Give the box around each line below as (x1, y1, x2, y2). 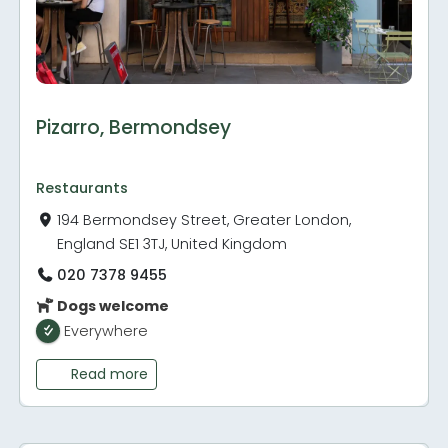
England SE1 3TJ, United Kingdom (57, 233, 288, 254)
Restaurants (36, 177, 129, 198)
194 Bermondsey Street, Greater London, (57, 209, 352, 230)
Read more (70, 363, 148, 384)
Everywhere (64, 320, 149, 341)
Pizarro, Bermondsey (36, 113, 232, 141)
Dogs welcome (54, 295, 170, 316)
